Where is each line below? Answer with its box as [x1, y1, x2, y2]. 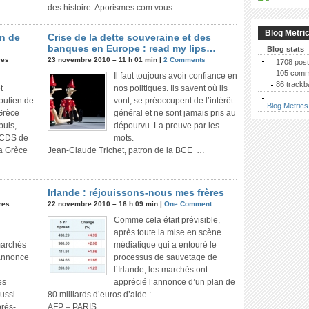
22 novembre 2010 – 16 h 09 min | [48, 200, 164, 208]
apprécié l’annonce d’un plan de [114, 277, 235, 287]
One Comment [164, 200, 212, 208]
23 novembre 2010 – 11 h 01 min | [48, 56, 163, 63]
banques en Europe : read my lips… [48, 43, 216, 54]
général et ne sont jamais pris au [114, 108, 236, 118]
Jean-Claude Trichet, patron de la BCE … [48, 146, 205, 155]
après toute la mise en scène [114, 228, 221, 237]
